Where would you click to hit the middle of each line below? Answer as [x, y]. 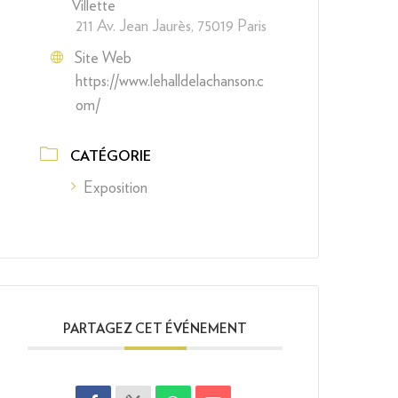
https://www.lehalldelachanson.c [170, 81]
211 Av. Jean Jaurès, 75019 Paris [171, 26]
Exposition [116, 187]
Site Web [103, 58]
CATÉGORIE [111, 156]
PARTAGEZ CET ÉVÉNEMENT [155, 329]
